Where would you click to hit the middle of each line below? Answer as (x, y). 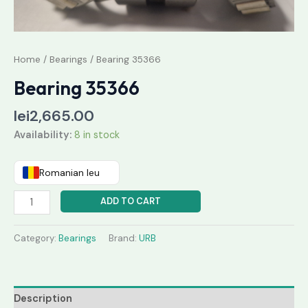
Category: (36, 238)
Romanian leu (69, 173)
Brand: (124, 238)
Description (43, 299)
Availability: (43, 135)
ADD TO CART (130, 201)
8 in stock (97, 135)
